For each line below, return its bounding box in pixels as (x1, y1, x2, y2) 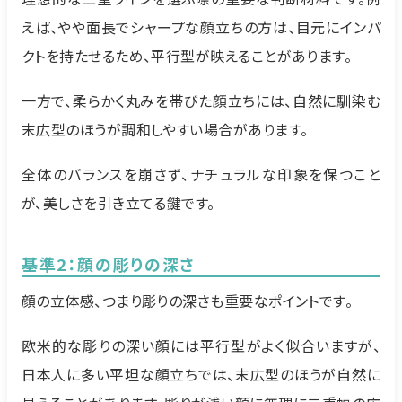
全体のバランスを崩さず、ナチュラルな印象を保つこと (22, 163, 380, 186)
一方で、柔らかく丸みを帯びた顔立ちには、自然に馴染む (22, 90, 380, 112)
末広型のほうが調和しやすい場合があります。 (22, 118, 309, 141)
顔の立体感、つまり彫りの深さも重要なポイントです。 (22, 290, 354, 312)
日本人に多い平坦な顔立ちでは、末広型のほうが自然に (22, 363, 380, 386)
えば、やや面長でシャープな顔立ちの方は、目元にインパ (22, 16, 380, 39)
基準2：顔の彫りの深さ (22, 252, 196, 276)
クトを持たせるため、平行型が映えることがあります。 (22, 45, 353, 67)
